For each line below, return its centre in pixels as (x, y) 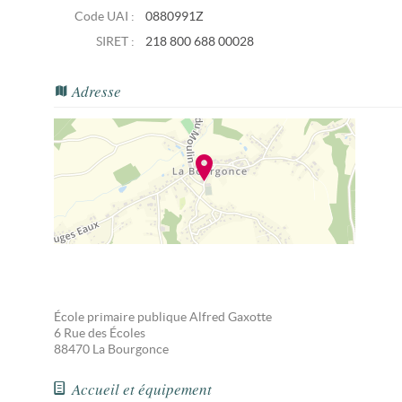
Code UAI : (105, 17)
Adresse (96, 91)
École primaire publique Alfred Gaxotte (163, 317)
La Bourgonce (131, 350)
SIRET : (115, 42)
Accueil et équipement (142, 389)
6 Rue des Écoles (100, 333)
